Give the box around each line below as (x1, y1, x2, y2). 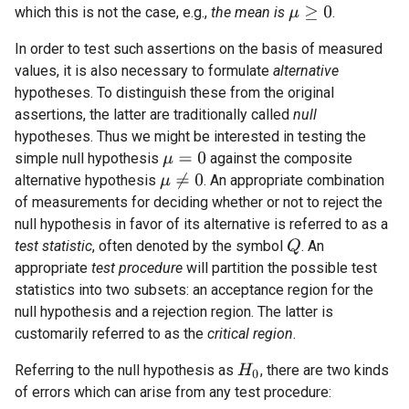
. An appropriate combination (203, 172, 384, 190)
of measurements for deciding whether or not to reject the (15, 194, 383, 212)
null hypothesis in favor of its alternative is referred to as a (15, 215, 388, 234)
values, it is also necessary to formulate (15, 62, 273, 80)
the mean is (211, 4, 288, 22)
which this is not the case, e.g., (15, 4, 211, 22)
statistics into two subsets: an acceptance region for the (15, 281, 373, 299)
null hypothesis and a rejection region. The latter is (15, 303, 333, 321)
